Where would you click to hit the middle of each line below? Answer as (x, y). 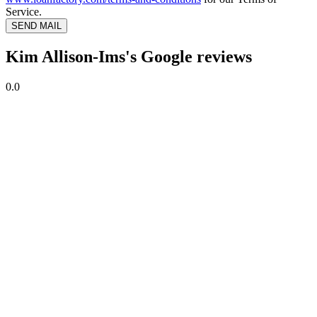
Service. (24, 12)
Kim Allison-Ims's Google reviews (129, 57)
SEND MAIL (36, 26)
